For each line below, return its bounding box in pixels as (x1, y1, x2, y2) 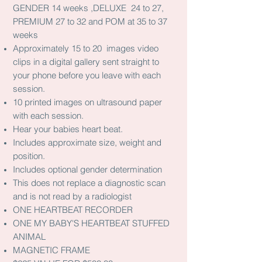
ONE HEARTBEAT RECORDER (13, 204, 133, 215)
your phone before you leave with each (13, 70, 161, 81)
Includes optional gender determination (13, 164, 164, 175)
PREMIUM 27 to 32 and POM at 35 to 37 (13, 16, 167, 27)
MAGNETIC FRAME (13, 244, 90, 256)
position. (13, 150, 45, 161)
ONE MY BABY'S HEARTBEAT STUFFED (13, 218, 170, 229)
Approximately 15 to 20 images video (13, 43, 158, 54)
